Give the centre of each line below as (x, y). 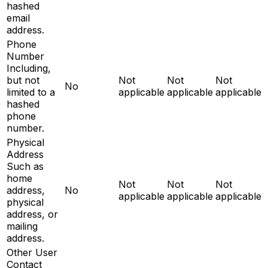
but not (23, 80)
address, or (32, 214)
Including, (29, 68)
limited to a (31, 92)
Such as (25, 166)
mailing (22, 226)
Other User (32, 252)
